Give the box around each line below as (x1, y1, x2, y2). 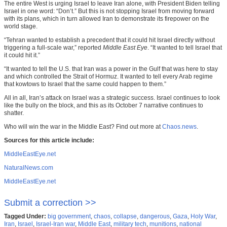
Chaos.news (162, 123, 197, 130)
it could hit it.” (4, 51, 40, 59)
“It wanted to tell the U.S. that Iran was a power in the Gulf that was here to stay (4, 65, 218, 72)
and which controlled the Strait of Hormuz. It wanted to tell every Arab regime (4, 72, 213, 80)
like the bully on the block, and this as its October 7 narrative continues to (4, 101, 203, 109)
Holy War (191, 212, 215, 220)
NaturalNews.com (4, 164, 53, 171)
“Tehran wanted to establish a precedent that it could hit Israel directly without (4, 36, 215, 44)
